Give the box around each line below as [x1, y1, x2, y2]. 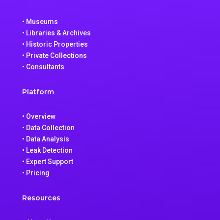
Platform [22, 87, 54, 96]
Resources [22, 193, 60, 202]
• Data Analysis [22, 135, 69, 143]
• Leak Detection [22, 146, 73, 154]
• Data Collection [22, 123, 75, 132]
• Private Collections [22, 51, 87, 59]
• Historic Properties [22, 40, 88, 48]
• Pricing [22, 168, 50, 177]
